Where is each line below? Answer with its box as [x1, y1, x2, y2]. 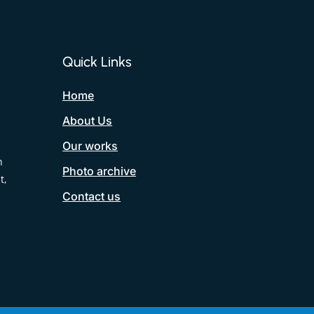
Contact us [62, 189, 121, 203]
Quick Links [62, 53, 132, 70]
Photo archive [62, 163, 137, 178]
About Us [62, 113, 113, 128]
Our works [62, 138, 118, 153]
